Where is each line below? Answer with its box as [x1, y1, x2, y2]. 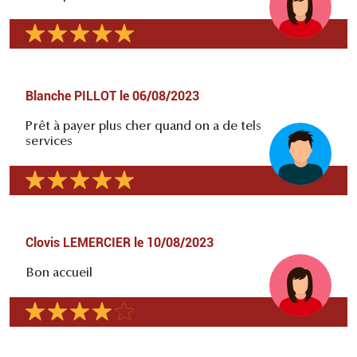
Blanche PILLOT [25, 88, 116, 104]
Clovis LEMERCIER [25, 235, 131, 251]
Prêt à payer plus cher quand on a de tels [25, 120, 261, 134]
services [25, 135, 73, 149]
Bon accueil [25, 267, 92, 280]
